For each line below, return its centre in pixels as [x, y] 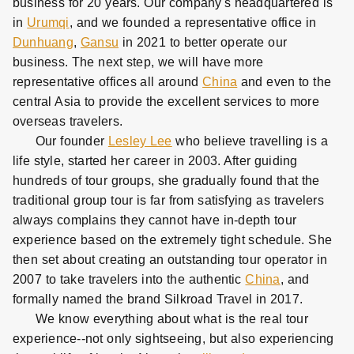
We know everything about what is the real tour [172, 319]
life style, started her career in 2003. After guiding [155, 161]
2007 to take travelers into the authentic [129, 279]
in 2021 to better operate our [203, 42]
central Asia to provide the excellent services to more [166, 102]
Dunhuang [43, 42]
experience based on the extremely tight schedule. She [173, 240]
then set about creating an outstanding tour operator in [170, 260]
